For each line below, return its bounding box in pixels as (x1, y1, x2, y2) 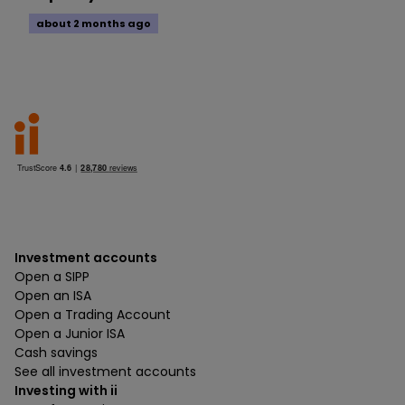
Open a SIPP (14, 268, 89, 287)
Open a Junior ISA (14, 325, 125, 344)
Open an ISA (14, 287, 91, 306)
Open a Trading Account (14, 306, 171, 325)
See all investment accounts (14, 363, 196, 381)
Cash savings (14, 344, 98, 363)
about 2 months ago (36, 16, 151, 32)
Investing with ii (14, 381, 118, 400)
